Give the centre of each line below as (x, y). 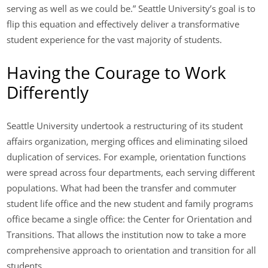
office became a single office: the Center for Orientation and (130, 219)
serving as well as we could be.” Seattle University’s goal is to (131, 8)
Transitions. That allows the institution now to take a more (127, 235)
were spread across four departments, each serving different (131, 173)
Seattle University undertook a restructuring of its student (125, 126)
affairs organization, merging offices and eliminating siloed (127, 141)
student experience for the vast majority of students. (115, 39)
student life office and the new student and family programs (130, 204)
